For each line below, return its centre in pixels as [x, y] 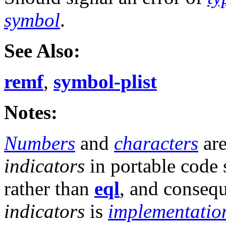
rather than [49, 189]
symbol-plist [105, 82]
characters [156, 143]
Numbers [40, 143]
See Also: [42, 51]
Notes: [31, 112]
